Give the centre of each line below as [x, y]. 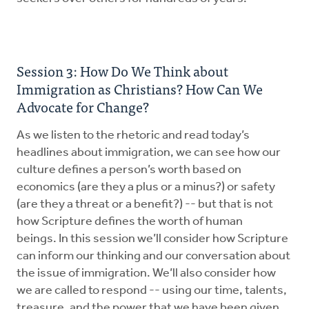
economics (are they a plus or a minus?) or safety [146, 187]
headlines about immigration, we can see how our [149, 152]
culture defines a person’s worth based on [129, 170]
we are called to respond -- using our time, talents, [152, 290]
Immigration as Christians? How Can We [140, 88]
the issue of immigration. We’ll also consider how [146, 273]
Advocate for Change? [83, 106]
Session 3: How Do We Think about [122, 70]
